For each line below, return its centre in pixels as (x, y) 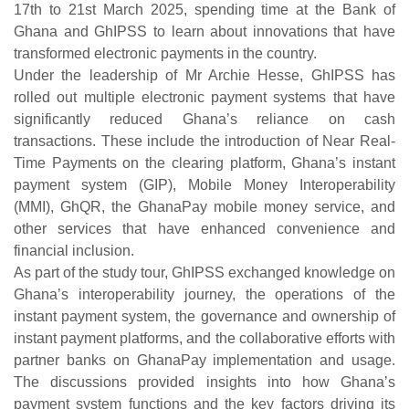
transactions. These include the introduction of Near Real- (204, 141)
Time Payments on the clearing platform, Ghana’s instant (204, 163)
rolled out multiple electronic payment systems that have (204, 97)
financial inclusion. (74, 251)
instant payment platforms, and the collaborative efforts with (204, 338)
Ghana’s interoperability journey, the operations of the (204, 294)
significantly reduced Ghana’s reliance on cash (204, 119)
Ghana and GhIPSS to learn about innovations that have (204, 31)
